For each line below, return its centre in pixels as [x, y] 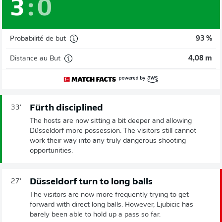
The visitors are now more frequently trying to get [109, 195]
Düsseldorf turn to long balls [91, 182]
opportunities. [51, 151]
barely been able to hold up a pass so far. [95, 215]
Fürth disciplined [66, 109]
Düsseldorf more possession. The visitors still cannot [113, 131]
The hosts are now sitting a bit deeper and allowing [111, 121]
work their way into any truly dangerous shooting [108, 141]
